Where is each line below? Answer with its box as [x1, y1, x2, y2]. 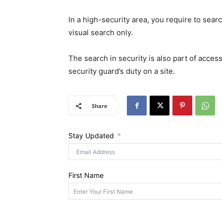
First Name [68, 171, 104, 179]
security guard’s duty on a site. [68, 66, 175, 76]
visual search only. [68, 28, 133, 37]
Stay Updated [68, 131, 114, 140]
